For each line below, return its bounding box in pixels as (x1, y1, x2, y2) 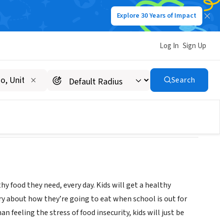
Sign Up (183, 40, 206, 51)
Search (171, 75, 195, 85)
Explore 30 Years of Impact (117, 11, 196, 21)
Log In (160, 40, 179, 51)
